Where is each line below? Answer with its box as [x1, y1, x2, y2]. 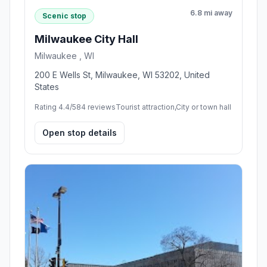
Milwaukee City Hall [35, 249, 138, 262]
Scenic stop [42, 228, 86, 237]
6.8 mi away [190, 225, 232, 235]
